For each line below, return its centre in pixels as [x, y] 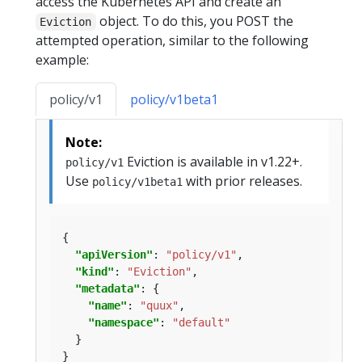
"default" [201, 323]
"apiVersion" [114, 255]
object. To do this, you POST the [194, 21]
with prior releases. [242, 181]
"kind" [95, 272]
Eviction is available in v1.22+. [213, 162]
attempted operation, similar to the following [172, 41]
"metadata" [107, 289]
